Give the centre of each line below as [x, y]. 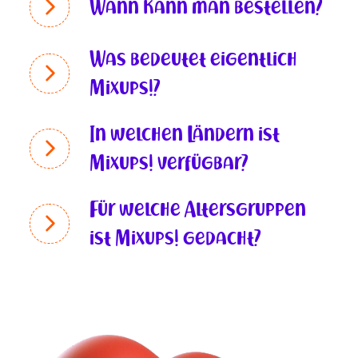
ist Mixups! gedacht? [175, 237]
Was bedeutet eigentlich [194, 58]
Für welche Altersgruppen [198, 209]
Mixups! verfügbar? [169, 162]
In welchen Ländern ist [185, 133]
